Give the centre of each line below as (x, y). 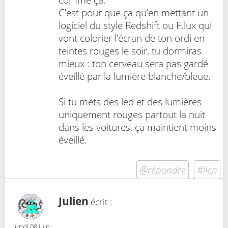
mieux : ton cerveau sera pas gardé (133, 64)
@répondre (163, 169)
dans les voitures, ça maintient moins (137, 127)
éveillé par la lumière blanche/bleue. (135, 76)
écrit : (100, 202)
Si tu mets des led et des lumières (130, 102)
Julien (74, 201)
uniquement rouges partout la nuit (132, 115)
